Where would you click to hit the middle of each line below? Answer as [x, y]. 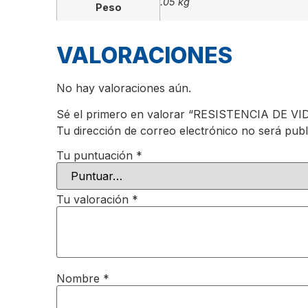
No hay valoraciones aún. [124, 88]
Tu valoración [94, 199]
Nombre [80, 278]
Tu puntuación [96, 155]
